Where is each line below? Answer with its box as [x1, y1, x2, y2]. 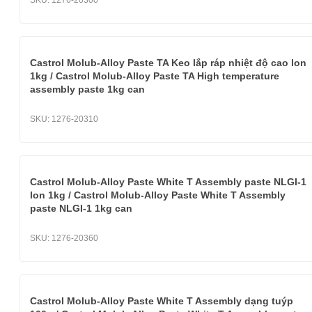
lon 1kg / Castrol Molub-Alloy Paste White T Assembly [30, 189, 286, 201]
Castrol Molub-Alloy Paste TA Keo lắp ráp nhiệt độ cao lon [30, 57, 306, 68]
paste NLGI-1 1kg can [30, 203, 132, 214]
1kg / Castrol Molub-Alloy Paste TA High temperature [30, 70, 279, 81]
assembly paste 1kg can [30, 84, 145, 95]
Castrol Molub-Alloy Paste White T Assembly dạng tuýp [30, 295, 293, 306]
